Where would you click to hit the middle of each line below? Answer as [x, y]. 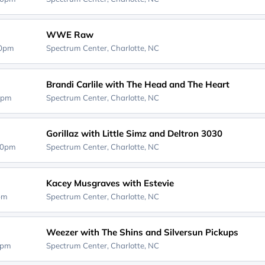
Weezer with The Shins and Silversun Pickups [142, 232]
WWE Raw [70, 35]
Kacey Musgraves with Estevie [110, 183]
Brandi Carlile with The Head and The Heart [138, 84]
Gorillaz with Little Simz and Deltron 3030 [134, 133]
